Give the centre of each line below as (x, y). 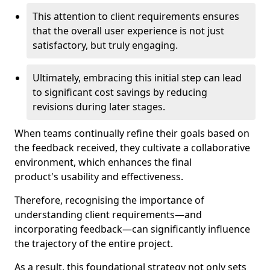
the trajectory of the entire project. (94, 243)
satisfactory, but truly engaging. (105, 45)
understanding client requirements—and (108, 215)
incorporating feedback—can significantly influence (132, 229)
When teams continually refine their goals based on (132, 133)
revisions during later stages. (99, 107)
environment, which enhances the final (103, 162)
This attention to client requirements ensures (136, 16)
